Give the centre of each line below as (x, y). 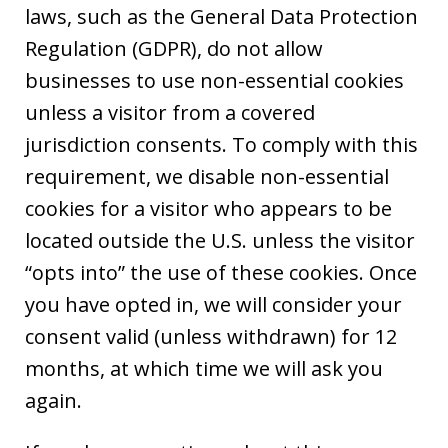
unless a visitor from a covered (170, 113)
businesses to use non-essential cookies (214, 81)
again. (53, 401)
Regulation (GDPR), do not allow (174, 49)
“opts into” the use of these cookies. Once (221, 273)
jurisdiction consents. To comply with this (221, 145)
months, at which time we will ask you (204, 369)
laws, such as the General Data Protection (221, 17)
